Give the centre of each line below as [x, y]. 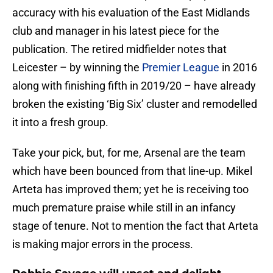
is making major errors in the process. [103, 244]
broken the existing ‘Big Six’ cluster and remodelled [135, 104]
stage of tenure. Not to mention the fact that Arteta [135, 226]
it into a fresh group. [60, 122]
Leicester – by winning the [77, 68]
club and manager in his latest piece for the [116, 31]
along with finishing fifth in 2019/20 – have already [134, 86]
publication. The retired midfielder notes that [119, 49]
